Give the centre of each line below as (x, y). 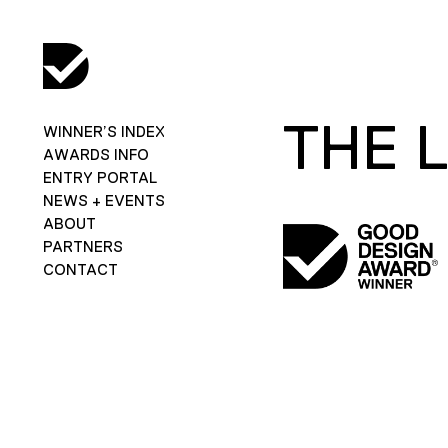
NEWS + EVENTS (103, 200)
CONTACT (80, 269)
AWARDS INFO (95, 154)
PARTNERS (82, 246)
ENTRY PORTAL (99, 177)
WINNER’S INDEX (103, 131)
